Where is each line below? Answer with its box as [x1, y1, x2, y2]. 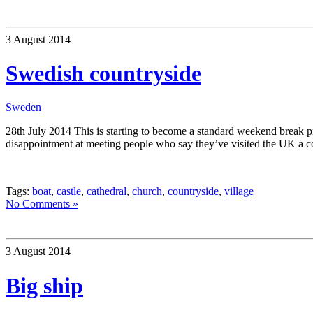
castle [57, 185, 81, 198]
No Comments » [6, 198, 78, 210]
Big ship [6, 272, 83, 298]
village [224, 185, 254, 198]
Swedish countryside [6, 61, 201, 86]
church [132, 185, 162, 198]
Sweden [6, 101, 41, 114]
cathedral [87, 185, 126, 198]
